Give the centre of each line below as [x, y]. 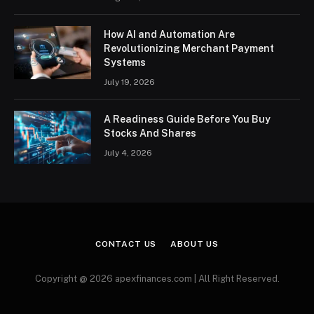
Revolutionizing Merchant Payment [189, 48]
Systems [125, 62]
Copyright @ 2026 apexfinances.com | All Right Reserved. [157, 278]
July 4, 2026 [128, 152]
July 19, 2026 [129, 82]
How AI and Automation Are [169, 34]
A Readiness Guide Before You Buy [187, 119]
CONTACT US [126, 244]
